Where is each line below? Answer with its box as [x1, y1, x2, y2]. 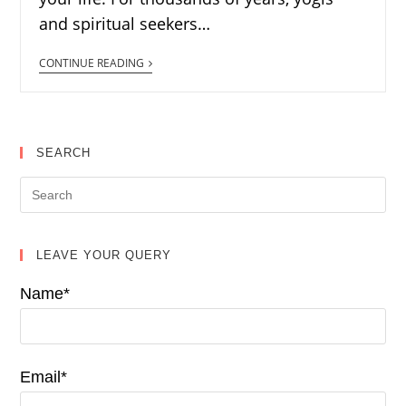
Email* [20, 368, 68, 386]
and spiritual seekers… [39, 13, 211, 34]
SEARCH [36, 146, 92, 159]
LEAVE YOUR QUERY [36, 248, 172, 262]
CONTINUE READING [39, 55, 145, 71]
